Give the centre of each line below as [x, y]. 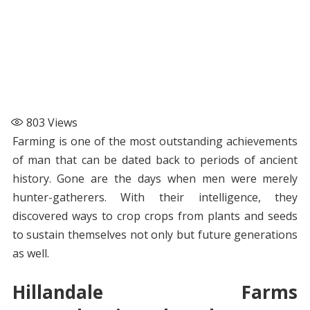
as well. [30, 254]
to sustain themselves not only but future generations [155, 235]
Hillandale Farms [155, 292]
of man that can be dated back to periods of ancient [155, 160]
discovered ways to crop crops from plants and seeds [155, 216]
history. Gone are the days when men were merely [155, 179]
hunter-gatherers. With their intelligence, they [155, 198]
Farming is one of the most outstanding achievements [155, 142]
